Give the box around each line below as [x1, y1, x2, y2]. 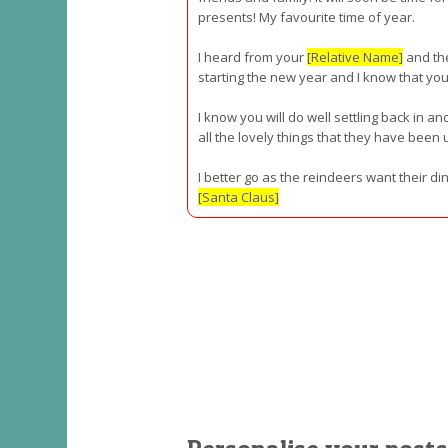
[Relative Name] [307, 48, 403, 66]
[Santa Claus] [198, 188, 279, 206]
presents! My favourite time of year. [198, 8, 415, 26]
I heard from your [198, 48, 307, 66]
